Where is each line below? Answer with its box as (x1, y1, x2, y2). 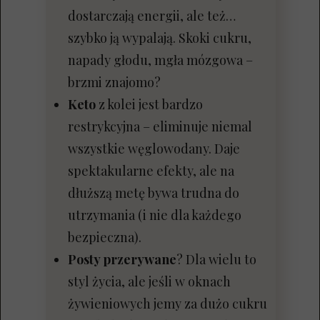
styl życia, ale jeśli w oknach (68, 273, 231, 290)
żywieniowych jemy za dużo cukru (68, 295, 267, 312)
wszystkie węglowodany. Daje (68, 140, 240, 157)
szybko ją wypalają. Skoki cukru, (68, 29, 251, 46)
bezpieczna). (68, 229, 141, 246)
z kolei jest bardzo (96, 96, 203, 113)
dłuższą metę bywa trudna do (68, 184, 239, 201)
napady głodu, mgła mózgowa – (68, 51, 253, 69)
